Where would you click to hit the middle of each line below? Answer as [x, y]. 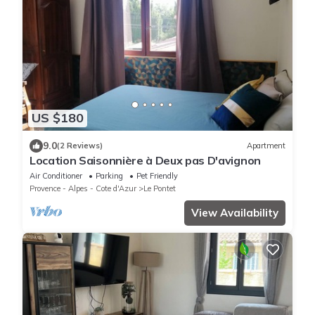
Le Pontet [160, 188]
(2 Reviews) [80, 146]
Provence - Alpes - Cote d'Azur [83, 188]
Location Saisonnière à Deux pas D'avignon [145, 160]
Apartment [266, 146]
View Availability [235, 212]
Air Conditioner [56, 175]
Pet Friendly [157, 175]
